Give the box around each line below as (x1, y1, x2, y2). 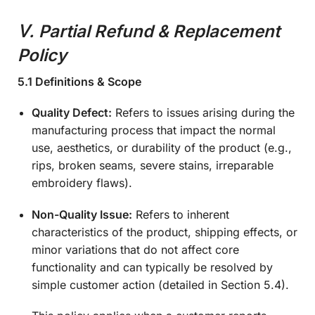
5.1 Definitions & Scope (18, 74, 141, 89)
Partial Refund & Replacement (39, 20, 280, 41)
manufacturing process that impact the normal (32, 123, 276, 138)
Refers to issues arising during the (112, 105, 295, 120)
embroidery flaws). (32, 176, 132, 191)
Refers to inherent (132, 207, 229, 221)
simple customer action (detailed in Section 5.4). (32, 277, 289, 292)
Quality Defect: (32, 105, 112, 120)
